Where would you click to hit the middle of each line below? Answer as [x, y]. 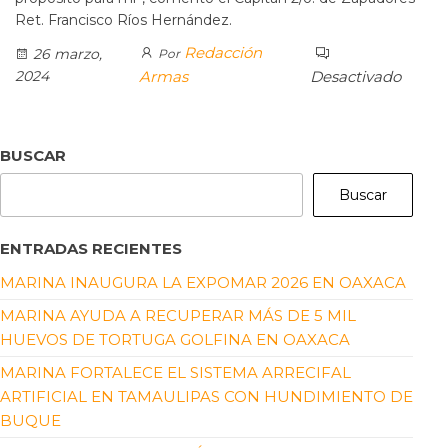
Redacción [222, 53]
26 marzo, [65, 54]
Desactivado [355, 77]
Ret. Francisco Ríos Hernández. [123, 20]
